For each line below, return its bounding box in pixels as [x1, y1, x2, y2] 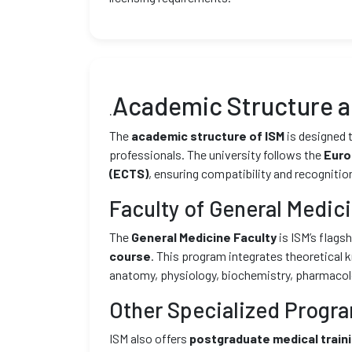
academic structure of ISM [131, 128, 284, 143]
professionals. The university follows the [109, 147, 324, 162]
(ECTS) [109, 166, 148, 181]
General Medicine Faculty [131, 229, 277, 244]
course [109, 248, 151, 263]
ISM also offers [109, 331, 189, 346]
